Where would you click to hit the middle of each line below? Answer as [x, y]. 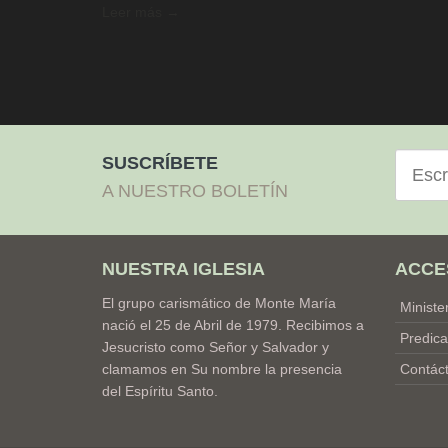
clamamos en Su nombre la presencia [222, 369]
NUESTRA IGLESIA [183, 269]
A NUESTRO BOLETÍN [195, 191]
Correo [416, 158]
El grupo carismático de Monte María [219, 303]
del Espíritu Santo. [160, 391]
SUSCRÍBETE [160, 163]
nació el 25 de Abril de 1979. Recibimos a [233, 325]
